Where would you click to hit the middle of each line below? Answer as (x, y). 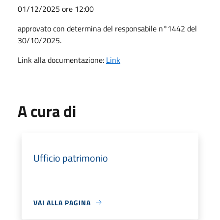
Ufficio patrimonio (71, 158)
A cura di (47, 111)
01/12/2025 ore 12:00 (56, 9)
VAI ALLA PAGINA (62, 202)
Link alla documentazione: (62, 60)
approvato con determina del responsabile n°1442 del (107, 28)
